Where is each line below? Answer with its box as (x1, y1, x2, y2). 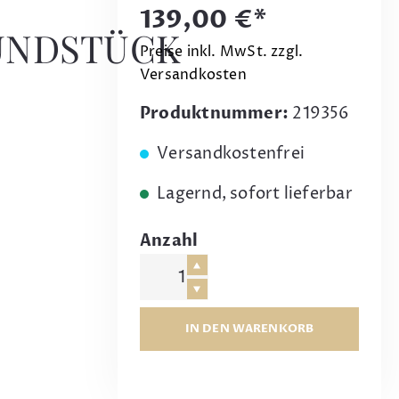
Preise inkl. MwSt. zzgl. (140, 42, 304, 62)
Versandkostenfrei (153, 142, 305, 166)
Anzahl (140, 230, 199, 253)
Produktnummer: (140, 102, 293, 126)
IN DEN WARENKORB (184, 321, 314, 338)
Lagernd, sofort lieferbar (153, 183, 353, 206)
